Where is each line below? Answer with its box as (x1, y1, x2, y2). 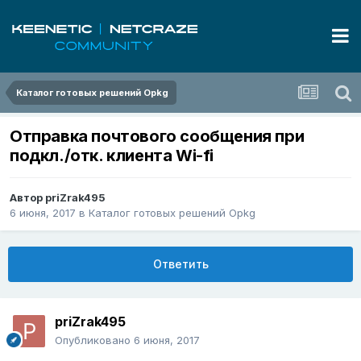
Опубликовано (55, 334, 134, 347)
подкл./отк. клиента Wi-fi (10, 146, 214, 166)
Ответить (152, 257, 209, 272)
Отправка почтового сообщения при (10, 127, 305, 147)
